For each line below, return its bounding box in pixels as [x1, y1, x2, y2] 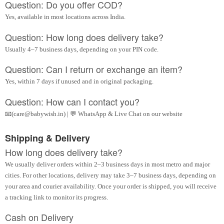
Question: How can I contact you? [5, 94, 139, 108]
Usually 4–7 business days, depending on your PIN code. [5, 45, 158, 53]
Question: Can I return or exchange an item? [5, 62, 182, 76]
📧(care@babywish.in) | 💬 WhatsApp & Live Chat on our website [5, 109, 182, 117]
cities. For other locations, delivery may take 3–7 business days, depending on [5, 171, 216, 179]
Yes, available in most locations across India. [5, 13, 125, 21]
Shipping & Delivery [5, 131, 90, 144]
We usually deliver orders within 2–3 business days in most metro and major [5, 160, 210, 168]
